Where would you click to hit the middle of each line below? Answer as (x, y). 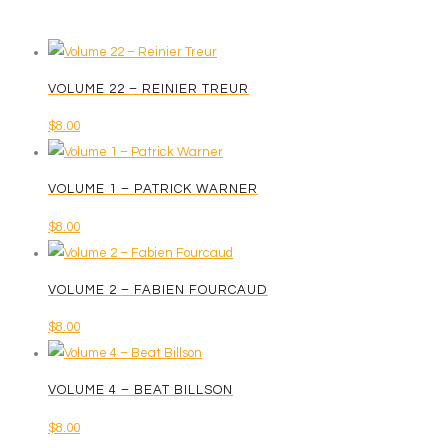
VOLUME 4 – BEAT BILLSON (140, 390)
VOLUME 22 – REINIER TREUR (148, 88)
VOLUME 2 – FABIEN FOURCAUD (158, 289)
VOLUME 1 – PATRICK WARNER (153, 189)
